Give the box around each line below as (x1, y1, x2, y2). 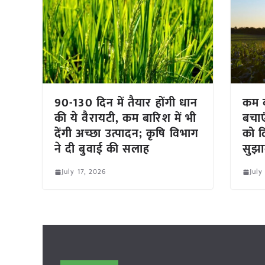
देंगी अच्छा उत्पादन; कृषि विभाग (54, 124, 199, 144)
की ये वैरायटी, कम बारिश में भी (54, 108, 197, 129)
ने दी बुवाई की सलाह (54, 139, 157, 160)
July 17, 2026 (62, 166, 106, 178)
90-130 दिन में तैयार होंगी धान (54, 93, 198, 114)
